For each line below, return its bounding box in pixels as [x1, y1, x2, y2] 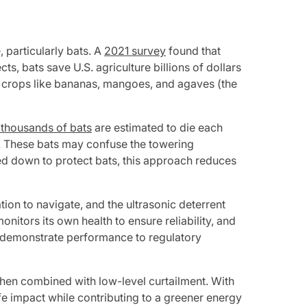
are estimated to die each [92, 121, 223, 134]
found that [166, 44, 221, 58]
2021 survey [104, 44, 166, 58]
